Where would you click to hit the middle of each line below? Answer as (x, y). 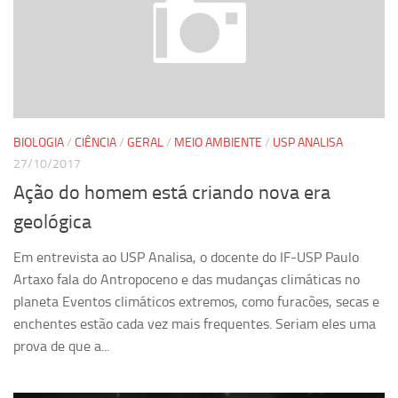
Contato (40, 78)
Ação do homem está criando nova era (172, 193)
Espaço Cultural (62, 45)
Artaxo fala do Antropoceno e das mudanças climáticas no (187, 280)
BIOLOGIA (39, 143)
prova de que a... (61, 346)
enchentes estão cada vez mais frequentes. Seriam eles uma (195, 324)
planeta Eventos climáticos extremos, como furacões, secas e (196, 302)
